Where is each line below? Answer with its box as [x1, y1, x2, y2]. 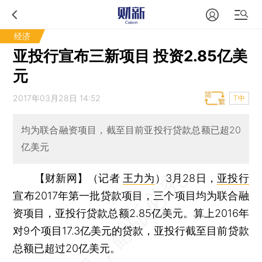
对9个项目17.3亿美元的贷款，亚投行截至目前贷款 [13, 224, 249, 237]
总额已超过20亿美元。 [13, 242, 121, 254]
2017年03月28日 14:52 [13, 93, 101, 103]
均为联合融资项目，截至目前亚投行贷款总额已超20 [20, 124, 242, 136]
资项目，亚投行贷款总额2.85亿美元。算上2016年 [13, 206, 249, 219]
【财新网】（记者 [34, 171, 123, 184]
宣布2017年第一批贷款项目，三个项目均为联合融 [13, 189, 249, 202]
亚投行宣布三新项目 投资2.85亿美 [13, 47, 248, 65]
